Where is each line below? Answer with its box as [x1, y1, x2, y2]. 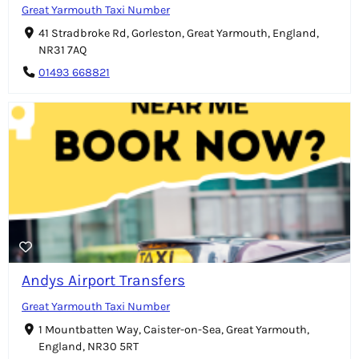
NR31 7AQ [38, 42, 87, 57]
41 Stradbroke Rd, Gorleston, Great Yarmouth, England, [38, 26, 319, 40]
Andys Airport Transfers [22, 271, 185, 290]
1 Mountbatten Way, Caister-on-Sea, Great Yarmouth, [38, 323, 309, 337]
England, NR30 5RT [38, 340, 139, 354]
